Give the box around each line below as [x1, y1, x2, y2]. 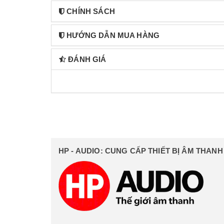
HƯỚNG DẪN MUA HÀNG [66, 31, 160, 40]
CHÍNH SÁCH [66, 7, 115, 16]
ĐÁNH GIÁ [68, 55, 106, 64]
